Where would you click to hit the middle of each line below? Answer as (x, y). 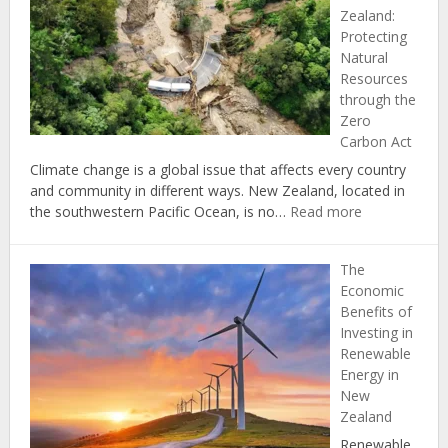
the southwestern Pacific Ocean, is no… (159, 212)
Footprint (237, 83)
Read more (325, 212)
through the (377, 100)
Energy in (369, 375)
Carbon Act (375, 142)
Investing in (376, 333)
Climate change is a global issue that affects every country (217, 170)
